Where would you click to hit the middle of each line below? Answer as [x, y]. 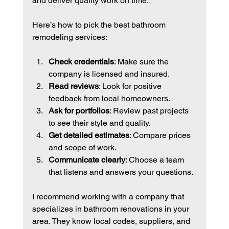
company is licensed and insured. [109, 74]
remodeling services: [70, 37]
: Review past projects [150, 111]
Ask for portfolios [79, 111]
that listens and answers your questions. [121, 172]
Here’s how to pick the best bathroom [100, 25]
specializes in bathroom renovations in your [111, 209]
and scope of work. [82, 148]
